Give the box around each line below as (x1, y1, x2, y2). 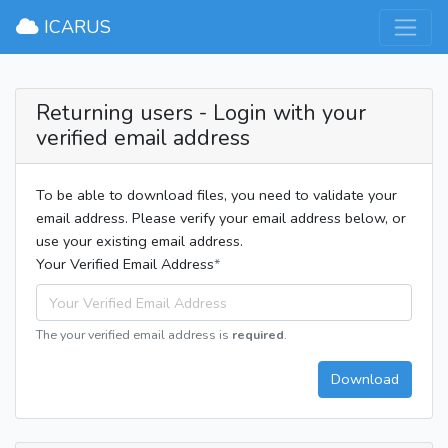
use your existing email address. (36, 231, 243, 251)
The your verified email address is (36, 326, 232, 344)
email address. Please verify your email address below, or (36, 208, 406, 228)
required (232, 326, 284, 344)
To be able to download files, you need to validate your (36, 185, 397, 205)
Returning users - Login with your (36, 98, 366, 128)
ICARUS (38, 15, 111, 40)
